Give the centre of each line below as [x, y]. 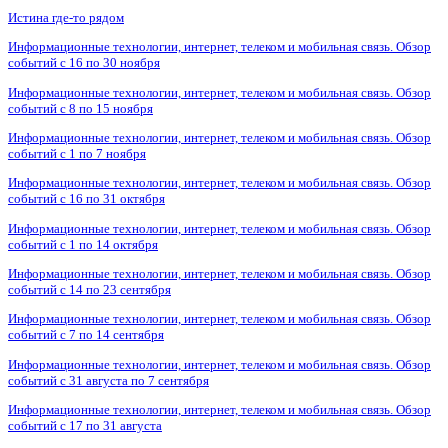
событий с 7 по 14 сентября [86, 335]
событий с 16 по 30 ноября [84, 63]
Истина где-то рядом [66, 17]
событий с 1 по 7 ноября [77, 153]
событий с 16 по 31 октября [86, 199]
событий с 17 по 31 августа [85, 425]
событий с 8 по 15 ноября [80, 108]
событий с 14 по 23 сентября [89, 289]
